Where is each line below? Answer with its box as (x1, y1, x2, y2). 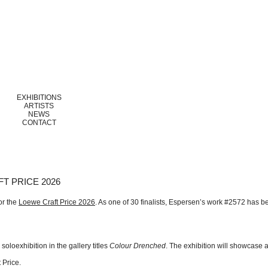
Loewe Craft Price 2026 (19, 198, 95, 206)
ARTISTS (24, 102, 54, 110)
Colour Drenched (109, 242, 166, 250)
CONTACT (22, 118, 56, 127)
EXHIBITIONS (16, 93, 62, 102)
